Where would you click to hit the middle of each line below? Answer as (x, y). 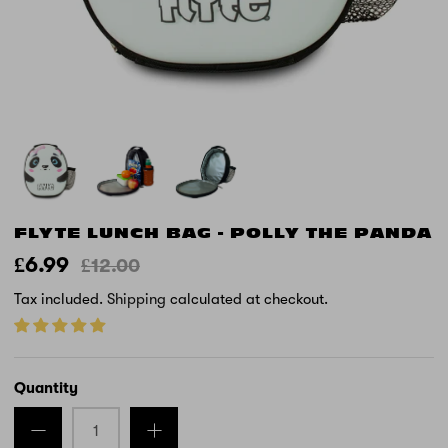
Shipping (136, 298)
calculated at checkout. (247, 298)
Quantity (46, 387)
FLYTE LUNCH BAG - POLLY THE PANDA (223, 233)
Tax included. (60, 298)
